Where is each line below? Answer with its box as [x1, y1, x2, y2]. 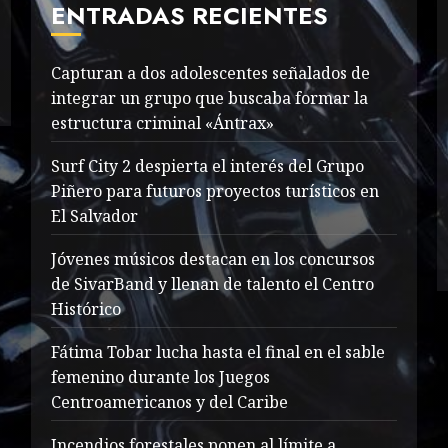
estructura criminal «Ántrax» [50, 111, 274, 134]
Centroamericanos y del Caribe [50, 390, 288, 413]
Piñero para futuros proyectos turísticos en [50, 179, 379, 202]
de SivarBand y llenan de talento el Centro [50, 272, 374, 295]
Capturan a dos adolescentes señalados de [50, 61, 370, 84]
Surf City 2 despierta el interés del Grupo [50, 154, 364, 177]
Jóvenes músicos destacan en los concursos [50, 247, 375, 270]
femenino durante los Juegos [50, 365, 270, 388]
